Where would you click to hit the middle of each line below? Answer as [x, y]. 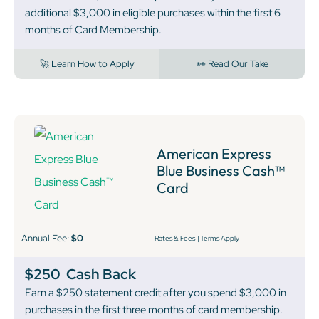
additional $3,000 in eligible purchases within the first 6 [153, 12]
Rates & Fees [174, 238]
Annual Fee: [46, 238]
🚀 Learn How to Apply [87, 63]
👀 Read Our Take [232, 63]
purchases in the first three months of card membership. [154, 309]
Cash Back [101, 274]
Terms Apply [219, 238]
